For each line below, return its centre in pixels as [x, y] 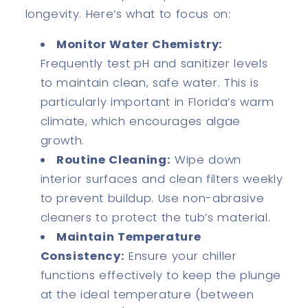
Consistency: [82, 256]
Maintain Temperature [129, 237]
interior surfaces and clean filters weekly [162, 179]
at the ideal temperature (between [147, 295]
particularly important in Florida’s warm [157, 102]
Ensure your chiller [181, 256]
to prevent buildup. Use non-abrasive [152, 199]
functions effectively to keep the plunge [161, 276]
